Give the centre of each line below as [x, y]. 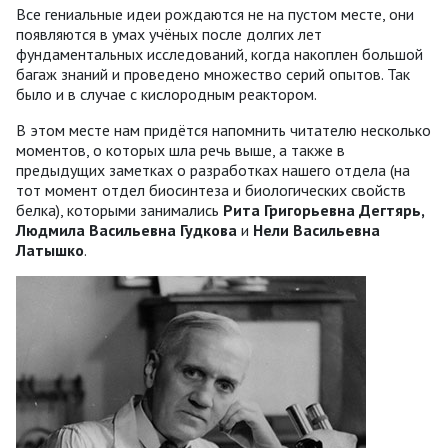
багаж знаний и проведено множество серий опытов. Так [213, 73]
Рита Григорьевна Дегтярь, [323, 209]
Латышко [50, 249]
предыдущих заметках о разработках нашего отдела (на [213, 169]
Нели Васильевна [314, 229]
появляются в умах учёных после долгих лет [169, 33]
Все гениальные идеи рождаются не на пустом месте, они [215, 13]
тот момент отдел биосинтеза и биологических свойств [211, 189]
